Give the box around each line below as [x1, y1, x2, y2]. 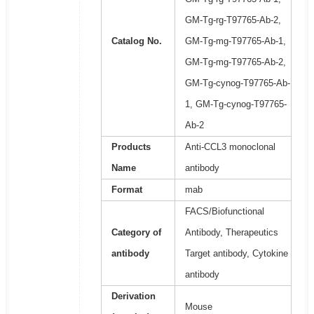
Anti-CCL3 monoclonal [184, 142, 275, 153]
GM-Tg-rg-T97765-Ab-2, [184, 15, 281, 26]
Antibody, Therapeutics [184, 227, 278, 238]
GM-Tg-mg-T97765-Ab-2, [184, 57, 286, 68]
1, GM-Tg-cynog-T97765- [184, 99, 287, 110]
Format [111, 184, 142, 196]
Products [111, 142, 151, 153]
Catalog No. [111, 36, 162, 47]
